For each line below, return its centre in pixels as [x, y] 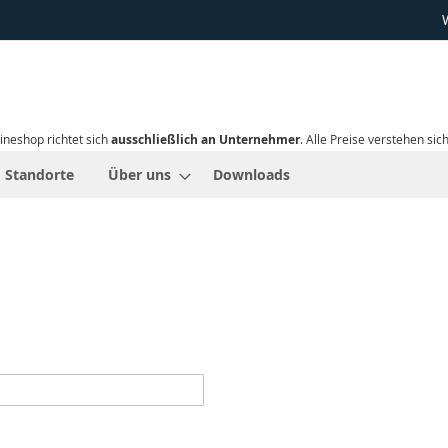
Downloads [251, 175]
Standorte [39, 175]
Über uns [139, 175]
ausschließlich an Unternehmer [205, 140]
